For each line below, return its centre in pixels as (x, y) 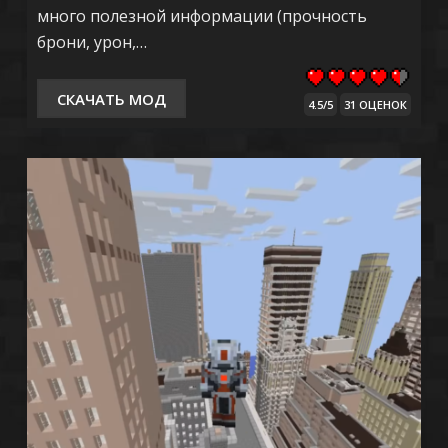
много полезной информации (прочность (201, 16)
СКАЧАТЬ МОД (111, 98)
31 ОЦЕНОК (376, 105)
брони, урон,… (91, 42)
